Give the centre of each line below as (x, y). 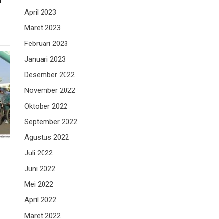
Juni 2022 (40, 169)
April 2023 (40, 12)
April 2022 (40, 200)
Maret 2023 (43, 28)
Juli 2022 (39, 153)
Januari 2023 (45, 59)
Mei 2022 (39, 185)
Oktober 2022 (46, 106)
